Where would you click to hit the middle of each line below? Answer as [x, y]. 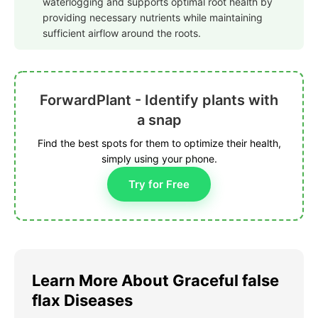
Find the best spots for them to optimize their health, [159, 143]
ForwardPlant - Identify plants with [159, 100]
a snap [159, 120]
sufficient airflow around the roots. [122, 33]
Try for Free [159, 185]
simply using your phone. [159, 159]
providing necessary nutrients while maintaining [153, 18]
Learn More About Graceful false [155, 281]
